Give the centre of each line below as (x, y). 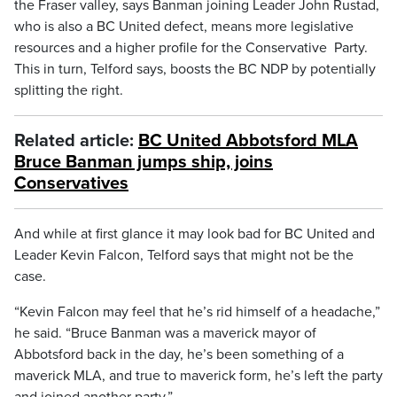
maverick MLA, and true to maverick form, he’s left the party (198, 376)
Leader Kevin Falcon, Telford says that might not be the (184, 255)
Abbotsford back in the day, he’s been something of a (179, 354)
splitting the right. (69, 90)
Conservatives (71, 183)
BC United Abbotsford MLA (248, 141)
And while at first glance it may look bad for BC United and (195, 234)
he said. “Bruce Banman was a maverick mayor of (165, 333)
